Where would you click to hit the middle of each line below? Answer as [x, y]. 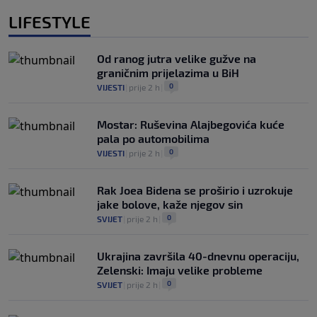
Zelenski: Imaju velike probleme [180, 270]
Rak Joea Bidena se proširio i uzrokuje [195, 190]
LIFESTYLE [50, 21]
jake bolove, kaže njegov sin [170, 204]
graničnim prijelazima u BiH [168, 72]
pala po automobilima [153, 138]
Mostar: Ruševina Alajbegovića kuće [191, 124]
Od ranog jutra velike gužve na [177, 58]
